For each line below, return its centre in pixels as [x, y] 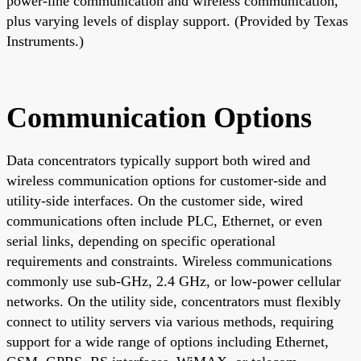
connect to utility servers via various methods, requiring [170, 321]
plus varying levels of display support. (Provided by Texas [177, 21]
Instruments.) [45, 41]
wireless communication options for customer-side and [166, 180]
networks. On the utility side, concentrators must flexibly [174, 301]
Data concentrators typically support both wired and [158, 160]
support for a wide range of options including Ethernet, [168, 341]
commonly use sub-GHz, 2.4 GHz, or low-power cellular [174, 281]
